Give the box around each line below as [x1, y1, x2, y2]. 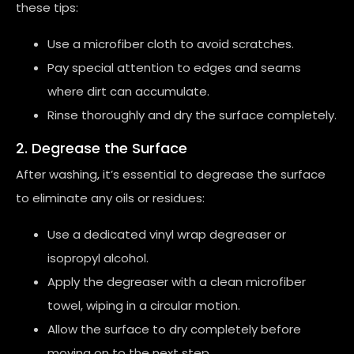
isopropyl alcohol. [47, 250, 149, 266]
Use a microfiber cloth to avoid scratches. [47, 36, 294, 52]
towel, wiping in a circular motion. [47, 297, 240, 314]
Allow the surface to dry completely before [47, 321, 301, 337]
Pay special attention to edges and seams [47, 59, 301, 76]
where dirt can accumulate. [47, 83, 209, 100]
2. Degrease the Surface [16, 138, 187, 158]
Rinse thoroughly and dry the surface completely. [47, 107, 337, 123]
